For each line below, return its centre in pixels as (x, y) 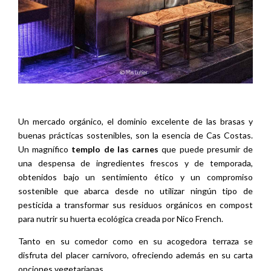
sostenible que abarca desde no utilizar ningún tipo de (135, 191)
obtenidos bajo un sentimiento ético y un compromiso (135, 177)
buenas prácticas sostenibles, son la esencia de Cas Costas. (135, 135)
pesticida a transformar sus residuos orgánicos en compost (135, 205)
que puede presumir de (206, 149)
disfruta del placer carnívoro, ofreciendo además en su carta (135, 255)
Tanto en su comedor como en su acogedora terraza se (135, 241)
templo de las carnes (115, 149)
